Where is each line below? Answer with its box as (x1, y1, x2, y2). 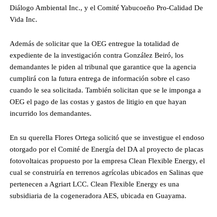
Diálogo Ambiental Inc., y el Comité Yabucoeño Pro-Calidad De (10, 3, 203, 12)
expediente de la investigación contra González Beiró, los (10, 51, 184, 59)
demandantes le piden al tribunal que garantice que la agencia (10, 62, 196, 71)
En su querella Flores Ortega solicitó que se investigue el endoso (10, 133, 204, 141)
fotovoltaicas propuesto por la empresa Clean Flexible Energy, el (10, 156, 205, 165)
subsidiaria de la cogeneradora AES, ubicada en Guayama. (10, 191, 186, 200)
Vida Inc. (10, 15, 37, 23)
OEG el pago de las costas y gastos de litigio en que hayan (10, 97, 186, 106)
